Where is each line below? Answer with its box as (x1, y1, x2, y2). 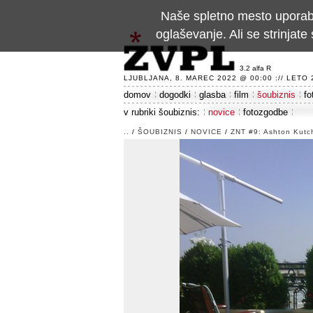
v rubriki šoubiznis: (124, 107, 200, 117)
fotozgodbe (243, 107, 288, 117)
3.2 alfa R (240, 64, 271, 72)
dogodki (159, 89, 191, 100)
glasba (199, 89, 226, 100)
